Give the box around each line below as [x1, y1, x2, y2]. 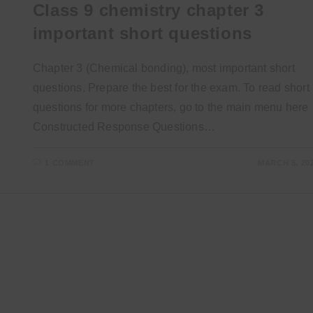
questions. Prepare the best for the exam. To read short [32, 82, 310, 94]
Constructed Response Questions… [32, 121, 216, 133]
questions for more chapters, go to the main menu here [32, 101, 309, 113]
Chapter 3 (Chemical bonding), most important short [32, 62, 295, 74]
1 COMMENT [45, 159, 95, 167]
